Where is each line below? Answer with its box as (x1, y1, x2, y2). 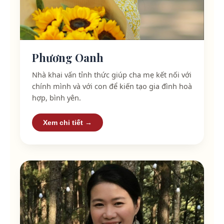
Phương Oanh (32, 49, 103, 65)
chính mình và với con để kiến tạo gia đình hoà (32, 80, 192, 91)
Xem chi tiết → (43, 118, 92, 126)
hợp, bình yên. (32, 92, 81, 102)
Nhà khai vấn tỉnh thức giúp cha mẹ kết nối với (32, 69, 191, 79)
